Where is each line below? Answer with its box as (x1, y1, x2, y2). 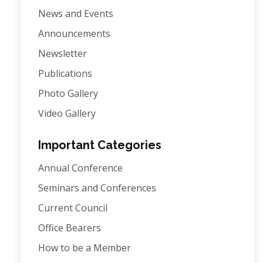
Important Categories (38, 138, 161, 152)
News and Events (38, 7, 113, 20)
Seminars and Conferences (38, 181, 156, 194)
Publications (38, 67, 92, 80)
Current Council (38, 201, 107, 214)
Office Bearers (38, 221, 101, 234)
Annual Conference (38, 161, 123, 174)
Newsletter (38, 47, 87, 60)
